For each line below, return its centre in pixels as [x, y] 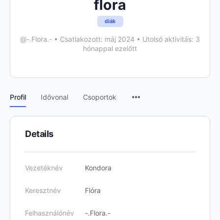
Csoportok [100, 97]
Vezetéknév [44, 168]
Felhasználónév [50, 213]
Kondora [98, 168]
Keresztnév [43, 190]
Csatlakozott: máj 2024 [97, 39]
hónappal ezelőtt [110, 48]
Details [39, 134]
